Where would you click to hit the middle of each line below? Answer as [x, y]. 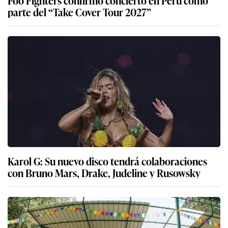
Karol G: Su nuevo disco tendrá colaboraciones [107, 161]
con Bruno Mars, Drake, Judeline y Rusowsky [104, 172]
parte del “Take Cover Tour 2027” [79, 11]
